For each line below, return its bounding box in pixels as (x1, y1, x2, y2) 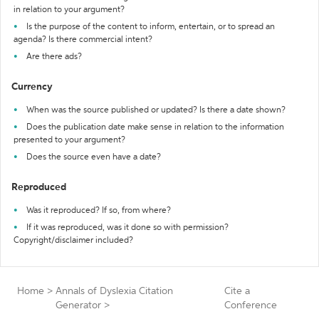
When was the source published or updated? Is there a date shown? (26, 106, 286, 115)
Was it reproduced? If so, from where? (26, 206, 171, 215)
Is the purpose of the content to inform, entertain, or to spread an (26, 23, 275, 31)
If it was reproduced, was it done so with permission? (26, 224, 229, 232)
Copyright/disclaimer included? (14, 236, 133, 245)
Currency (11, 82, 53, 92)
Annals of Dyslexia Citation (56, 286, 173, 296)
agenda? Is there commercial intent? (14, 36, 152, 44)
